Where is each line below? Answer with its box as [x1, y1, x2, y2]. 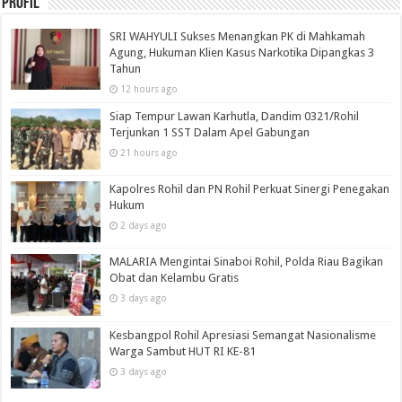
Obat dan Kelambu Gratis [109, 271, 240, 285]
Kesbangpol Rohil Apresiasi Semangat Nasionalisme [109, 328, 377, 342]
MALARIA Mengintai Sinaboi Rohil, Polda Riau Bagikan [109, 255, 384, 269]
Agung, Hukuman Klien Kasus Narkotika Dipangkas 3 [109, 46, 375, 60]
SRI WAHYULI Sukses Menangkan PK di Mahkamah [109, 30, 366, 44]
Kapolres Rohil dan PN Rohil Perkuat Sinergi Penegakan [109, 182, 390, 197]
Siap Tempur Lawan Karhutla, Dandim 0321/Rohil [109, 109, 360, 124]
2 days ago [120, 220, 168, 232]
